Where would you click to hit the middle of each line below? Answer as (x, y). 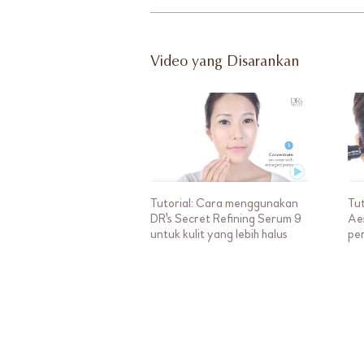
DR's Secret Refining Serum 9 (225, 218)
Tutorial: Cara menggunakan (224, 203)
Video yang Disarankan (224, 63)
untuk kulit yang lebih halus (219, 234)
